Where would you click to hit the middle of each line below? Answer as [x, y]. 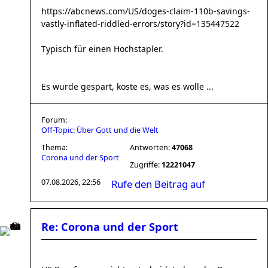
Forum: [54, 120]
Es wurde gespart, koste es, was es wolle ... [127, 86]
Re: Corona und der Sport [110, 227]
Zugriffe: [146, 165]
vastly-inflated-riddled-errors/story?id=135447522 [140, 24]
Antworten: [151, 147]
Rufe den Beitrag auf [158, 184]
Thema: [54, 147]
